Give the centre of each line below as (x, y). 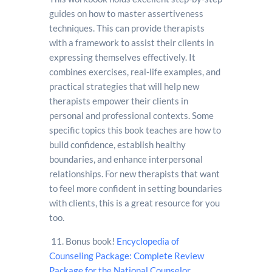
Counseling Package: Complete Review (126, 256)
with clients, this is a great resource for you (134, 203)
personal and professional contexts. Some (131, 115)
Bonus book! (91, 241)
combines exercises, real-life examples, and (134, 72)
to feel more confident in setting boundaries (135, 188)
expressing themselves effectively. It (122, 57)
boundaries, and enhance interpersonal (126, 159)
